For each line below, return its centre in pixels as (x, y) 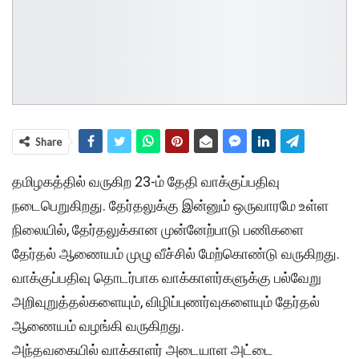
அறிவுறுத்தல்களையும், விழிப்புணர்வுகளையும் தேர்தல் (166, 301)
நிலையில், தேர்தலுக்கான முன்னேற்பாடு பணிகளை (158, 229)
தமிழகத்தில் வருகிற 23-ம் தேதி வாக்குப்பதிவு (146, 181)
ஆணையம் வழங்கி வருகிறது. (98, 325)
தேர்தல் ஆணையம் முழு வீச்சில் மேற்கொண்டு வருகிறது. (176, 253)
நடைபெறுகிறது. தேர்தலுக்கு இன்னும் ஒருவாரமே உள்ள (170, 205)
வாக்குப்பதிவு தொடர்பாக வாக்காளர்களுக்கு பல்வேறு (167, 277)
